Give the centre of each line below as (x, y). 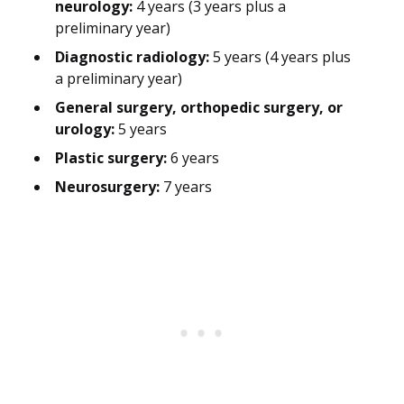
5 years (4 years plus (280, 57)
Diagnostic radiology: (132, 57)
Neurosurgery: (107, 187)
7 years (186, 187)
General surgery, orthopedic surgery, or (199, 108)
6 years (193, 158)
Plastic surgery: (111, 158)
